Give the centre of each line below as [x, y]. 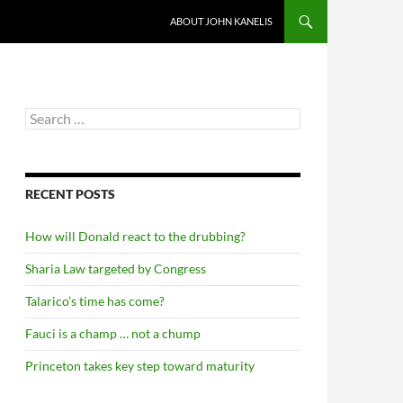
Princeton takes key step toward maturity [140, 366]
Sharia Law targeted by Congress [116, 269]
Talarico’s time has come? [95, 301]
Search [43, 115]
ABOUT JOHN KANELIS [221, 21]
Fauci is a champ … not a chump [113, 333]
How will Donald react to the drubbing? [135, 236]
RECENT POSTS [70, 194]
